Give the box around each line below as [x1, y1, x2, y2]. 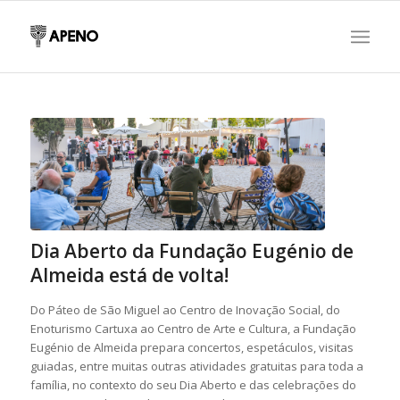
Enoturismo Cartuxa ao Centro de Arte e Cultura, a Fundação [29, 320, 356, 337]
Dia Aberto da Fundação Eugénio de [29, 237, 354, 263]
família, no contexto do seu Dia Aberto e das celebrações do [29, 376, 356, 393]
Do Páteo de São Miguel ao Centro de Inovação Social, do [29, 301, 340, 318]
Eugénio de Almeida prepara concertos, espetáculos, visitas [29, 338, 354, 355]
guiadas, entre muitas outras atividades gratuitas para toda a [29, 357, 363, 374]
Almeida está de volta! [29, 262, 229, 287]
